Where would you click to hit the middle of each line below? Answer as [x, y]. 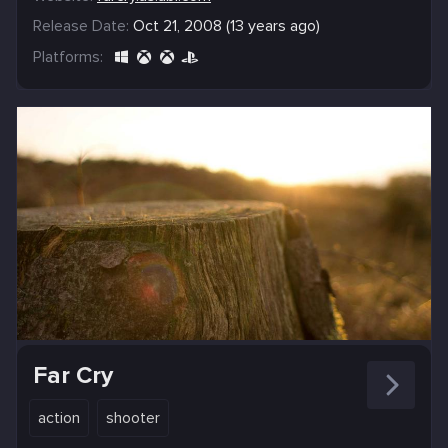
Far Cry [73, 376]
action [59, 418]
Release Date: [81, 26]
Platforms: [68, 57]
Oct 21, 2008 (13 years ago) [226, 26]
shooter [133, 418]
